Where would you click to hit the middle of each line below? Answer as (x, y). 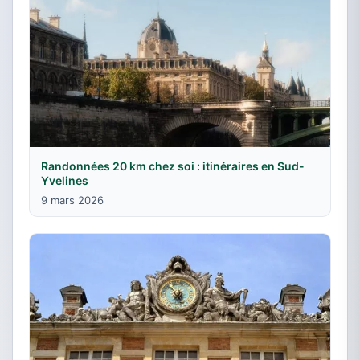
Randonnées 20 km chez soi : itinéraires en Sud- (173, 166)
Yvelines (65, 180)
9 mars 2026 (72, 200)
